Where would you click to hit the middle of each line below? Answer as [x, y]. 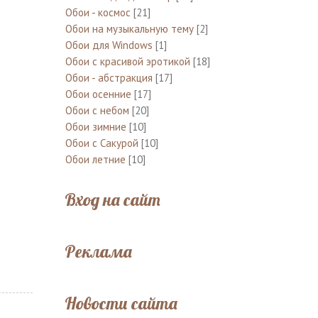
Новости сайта [121, 303]
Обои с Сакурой [102, 143]
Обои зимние [95, 126]
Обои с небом [97, 110]
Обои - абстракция [109, 77]
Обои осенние [98, 94]
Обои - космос [98, 12]
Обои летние [95, 159]
